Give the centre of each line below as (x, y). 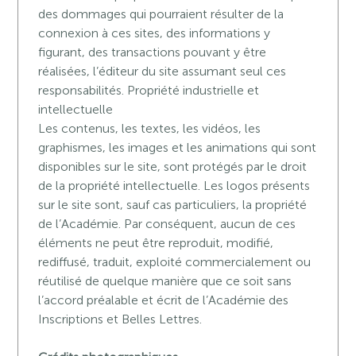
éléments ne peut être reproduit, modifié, (156, 243)
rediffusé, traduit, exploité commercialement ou (175, 262)
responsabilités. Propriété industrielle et (149, 90)
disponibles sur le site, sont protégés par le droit (173, 166)
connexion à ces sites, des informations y (155, 33)
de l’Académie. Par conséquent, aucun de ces (167, 224)
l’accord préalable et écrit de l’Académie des (164, 300)
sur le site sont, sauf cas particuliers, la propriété (173, 205)
